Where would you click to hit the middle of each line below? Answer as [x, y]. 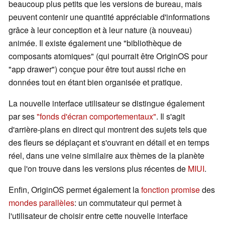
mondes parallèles [41, 203]
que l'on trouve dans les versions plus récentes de [98, 169]
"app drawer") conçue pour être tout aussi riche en [97, 69]
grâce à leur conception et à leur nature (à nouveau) [100, 30]
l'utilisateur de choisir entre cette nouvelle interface [98, 216]
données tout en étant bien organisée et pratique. [95, 82]
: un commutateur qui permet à [128, 203]
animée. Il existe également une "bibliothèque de [95, 43]
